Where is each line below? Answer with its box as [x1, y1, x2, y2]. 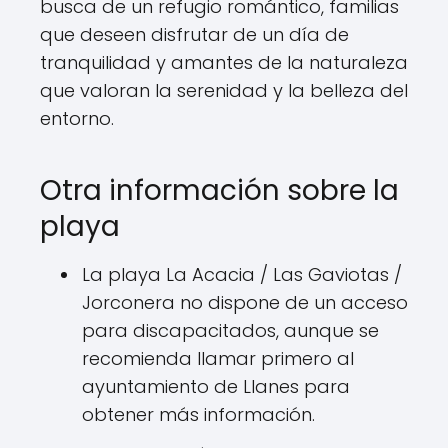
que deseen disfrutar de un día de [40, 21, 349, 47]
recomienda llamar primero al [82, 345, 354, 371]
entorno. [40, 105, 114, 131]
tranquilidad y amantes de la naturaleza [40, 49, 408, 75]
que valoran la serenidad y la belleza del [40, 77, 408, 103]
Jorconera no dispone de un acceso [82, 289, 408, 315]
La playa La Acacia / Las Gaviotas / [82, 261, 402, 287]
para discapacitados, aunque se [82, 317, 379, 343]
